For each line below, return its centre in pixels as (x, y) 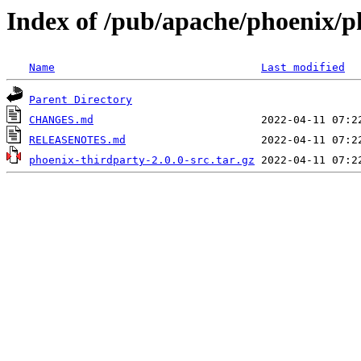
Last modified (303, 68)
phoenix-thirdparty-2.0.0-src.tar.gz (142, 160)
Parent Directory (81, 100)
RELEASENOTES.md (77, 140)
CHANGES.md (61, 120)
